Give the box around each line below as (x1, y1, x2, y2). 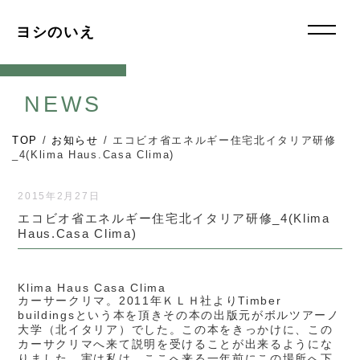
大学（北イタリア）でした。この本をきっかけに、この (18, 323, 333, 336)
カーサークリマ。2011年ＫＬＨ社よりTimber (18, 294, 282, 307)
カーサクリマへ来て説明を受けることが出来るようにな (18, 337, 333, 350)
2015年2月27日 (18, 190, 100, 202)
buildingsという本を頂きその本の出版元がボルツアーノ (18, 309, 340, 321)
